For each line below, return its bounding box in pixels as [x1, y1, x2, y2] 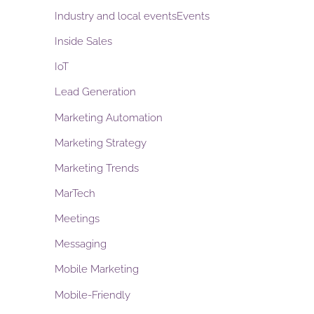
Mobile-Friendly [54, 288, 130, 301]
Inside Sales [54, 35, 112, 48]
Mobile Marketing [54, 263, 139, 276]
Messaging [54, 238, 107, 251]
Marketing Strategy [54, 136, 146, 149]
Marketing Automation [54, 111, 163, 124]
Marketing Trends [54, 161, 139, 175]
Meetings [54, 212, 100, 226]
